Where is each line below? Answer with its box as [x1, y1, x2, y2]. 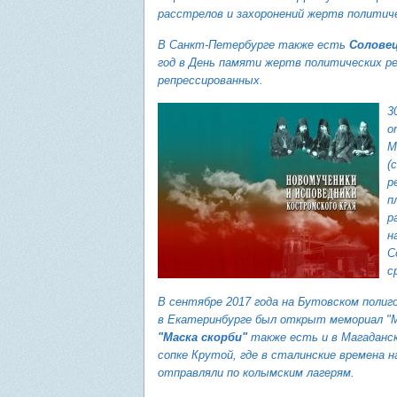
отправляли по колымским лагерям [158, 366, 351, 379]
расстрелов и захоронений [158, 7, 304, 20]
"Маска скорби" [158, 331, 247, 344]
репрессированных [158, 74, 260, 87]
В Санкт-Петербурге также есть [158, 38, 349, 51]
